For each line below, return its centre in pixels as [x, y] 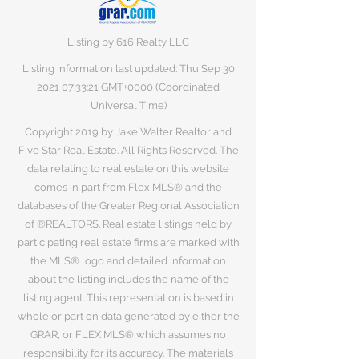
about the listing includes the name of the [128, 279]
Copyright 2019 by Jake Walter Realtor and [128, 132]
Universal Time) [128, 105]
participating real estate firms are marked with [128, 242]
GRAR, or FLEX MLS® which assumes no [128, 335]
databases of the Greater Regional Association [128, 206]
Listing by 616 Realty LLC [128, 42]
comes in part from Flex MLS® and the [128, 187]
